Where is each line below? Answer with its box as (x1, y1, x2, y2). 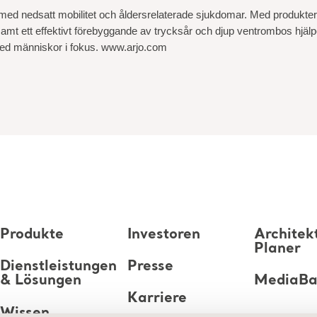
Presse (127, 260, 173, 275)
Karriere (127, 292, 187, 306)
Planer (254, 242, 301, 257)
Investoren (127, 228, 200, 243)
